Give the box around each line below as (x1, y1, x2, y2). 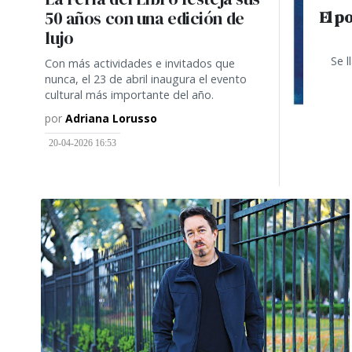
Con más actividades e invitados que (45, 55, 235, 71)
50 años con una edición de (45, 6, 244, 30)
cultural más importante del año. (45, 86, 214, 102)
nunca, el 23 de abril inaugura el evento (45, 71, 247, 86)
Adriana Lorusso (65, 110, 157, 126)
